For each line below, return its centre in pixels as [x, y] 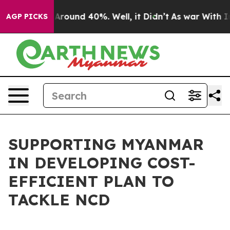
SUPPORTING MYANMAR [106, 144]
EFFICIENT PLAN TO [91, 181]
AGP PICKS [27, 16]
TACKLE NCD [59, 200]
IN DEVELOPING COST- [102, 163]
